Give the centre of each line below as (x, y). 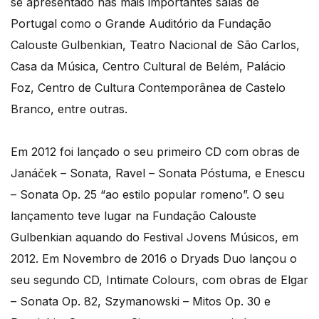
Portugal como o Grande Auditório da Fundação (141, 24)
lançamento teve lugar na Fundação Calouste (134, 216)
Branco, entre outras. (69, 109)
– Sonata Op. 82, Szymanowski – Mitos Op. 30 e (141, 302)
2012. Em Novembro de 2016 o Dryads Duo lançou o (154, 259)
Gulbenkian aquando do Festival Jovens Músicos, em (155, 237)
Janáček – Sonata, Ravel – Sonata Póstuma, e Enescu (158, 173)
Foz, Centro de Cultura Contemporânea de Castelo (148, 88)
